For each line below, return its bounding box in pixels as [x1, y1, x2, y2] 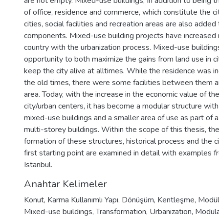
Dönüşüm [122, 195, 154, 205]
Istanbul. [24, 159, 52, 170]
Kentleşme [157, 195, 195, 205]
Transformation [96, 206, 146, 217]
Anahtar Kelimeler [24, 177, 107, 191]
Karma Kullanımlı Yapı [47, 195, 118, 205]
